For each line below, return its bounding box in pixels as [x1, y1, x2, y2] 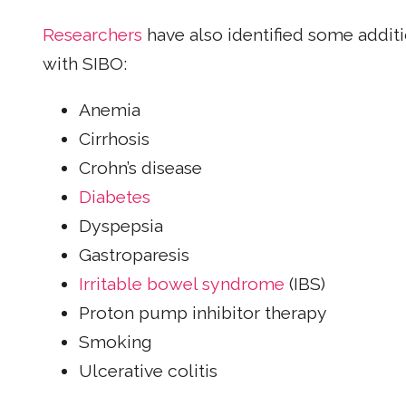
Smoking [79, 332, 152, 353]
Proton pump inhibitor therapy [79, 303, 327, 324]
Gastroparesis [79, 245, 189, 266]
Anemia [79, 100, 140, 121]
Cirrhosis [79, 129, 150, 150]
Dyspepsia [79, 216, 163, 237]
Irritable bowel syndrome [79, 274, 285, 295]
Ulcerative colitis [79, 361, 217, 382]
